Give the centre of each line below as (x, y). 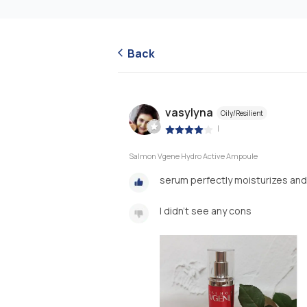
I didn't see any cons (206, 210)
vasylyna (189, 113)
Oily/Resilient (242, 113)
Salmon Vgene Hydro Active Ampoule (193, 156)
